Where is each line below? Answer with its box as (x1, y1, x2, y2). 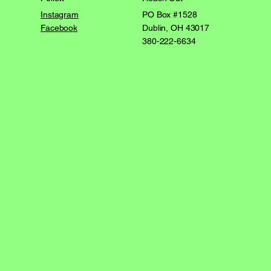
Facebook (41, 23, 78, 33)
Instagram (41, 10, 79, 20)
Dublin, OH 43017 (142, 23, 209, 33)
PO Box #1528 (142, 10, 197, 20)
